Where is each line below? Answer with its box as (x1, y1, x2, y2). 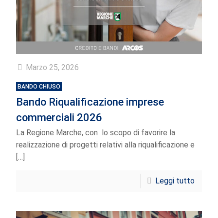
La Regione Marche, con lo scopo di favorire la (16, 128, 175, 138)
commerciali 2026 (16, 111, 102, 124)
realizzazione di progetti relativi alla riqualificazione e (16, 140, 195, 150)
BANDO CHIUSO (18, 83, 60, 91)
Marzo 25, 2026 (26, 63, 79, 73)
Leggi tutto (155, 176, 195, 186)
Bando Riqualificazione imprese (16, 96, 164, 109)
